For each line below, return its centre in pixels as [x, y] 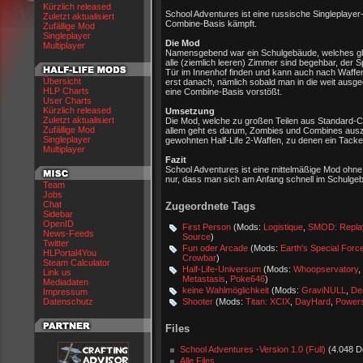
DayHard [313, 301]
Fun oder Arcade [215, 248]
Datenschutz [68, 301]
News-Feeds [68, 233]
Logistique [283, 227]
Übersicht [62, 81]
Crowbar [199, 258]
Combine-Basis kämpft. [211, 23]
